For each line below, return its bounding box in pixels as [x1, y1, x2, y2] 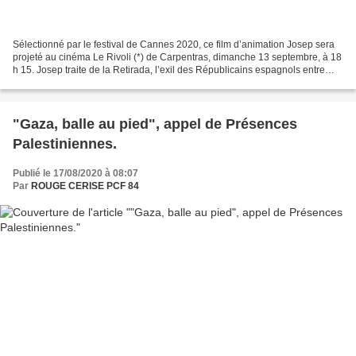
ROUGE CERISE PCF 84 [31, 180, 139, 192]
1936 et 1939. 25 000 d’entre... [13, 77, 145, 89]
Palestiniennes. [13, 136, 117, 153]
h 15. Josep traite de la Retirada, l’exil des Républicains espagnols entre [13, 64, 325, 76]
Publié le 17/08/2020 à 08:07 [13, 168, 138, 180]
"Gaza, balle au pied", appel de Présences [13, 116, 164, 133]
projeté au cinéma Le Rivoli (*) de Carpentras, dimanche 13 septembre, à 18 [13, 52, 342, 64]
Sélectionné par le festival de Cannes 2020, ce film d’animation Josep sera [13, 39, 335, 51]
